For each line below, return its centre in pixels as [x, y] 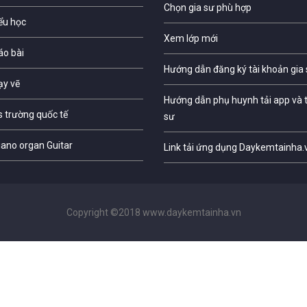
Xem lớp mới [191, 38]
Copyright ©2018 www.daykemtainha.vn [153, 212]
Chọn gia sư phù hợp [208, 7]
